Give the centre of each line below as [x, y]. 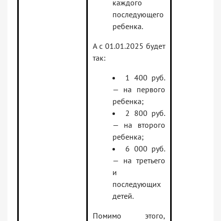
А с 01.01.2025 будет [129, 46]
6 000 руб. [146, 149]
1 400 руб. [146, 78]
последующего [138, 15]
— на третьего [139, 161]
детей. [123, 196]
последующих [137, 184]
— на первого [139, 90]
